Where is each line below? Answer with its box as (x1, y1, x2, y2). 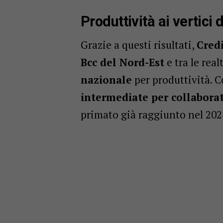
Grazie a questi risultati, (81, 37, 197, 52)
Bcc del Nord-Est (81, 55, 164, 69)
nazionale (81, 72, 132, 87)
